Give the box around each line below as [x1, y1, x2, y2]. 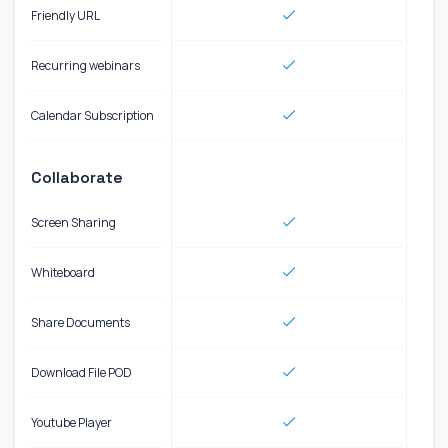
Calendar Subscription [31, 106, 154, 124]
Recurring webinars [31, 56, 140, 74]
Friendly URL [31, 6, 100, 24]
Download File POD [31, 363, 132, 381]
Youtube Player [31, 413, 112, 431]
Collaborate [31, 167, 123, 188]
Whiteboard [31, 263, 95, 281]
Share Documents [31, 313, 130, 331]
